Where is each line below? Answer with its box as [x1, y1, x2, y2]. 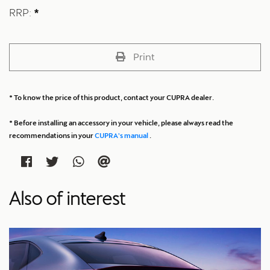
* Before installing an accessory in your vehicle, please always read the [9, 118, 233, 127]
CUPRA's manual [95, 131, 149, 139]
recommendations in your [9, 131, 95, 139]
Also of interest [9, 187, 125, 209]
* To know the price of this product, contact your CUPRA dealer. [9, 93, 214, 101]
